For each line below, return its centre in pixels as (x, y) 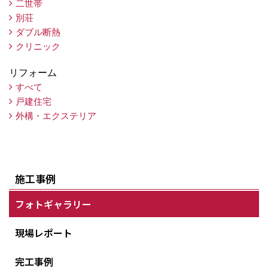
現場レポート (44, 232)
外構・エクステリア (56, 115)
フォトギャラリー (53, 204)
